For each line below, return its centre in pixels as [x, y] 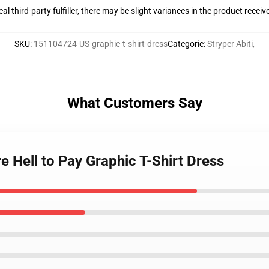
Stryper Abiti [230, 44]
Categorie [186, 44]
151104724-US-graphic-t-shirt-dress [101, 44]
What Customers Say [134, 103]
